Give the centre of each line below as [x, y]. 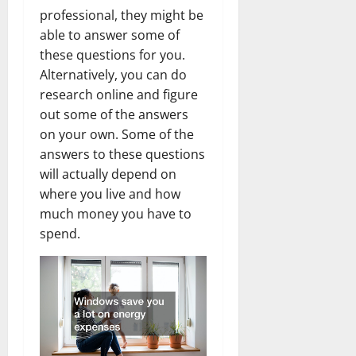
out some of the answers [114, 114]
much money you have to [116, 213]
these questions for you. [112, 54]
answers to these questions [122, 154]
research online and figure [119, 94]
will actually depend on [108, 174]
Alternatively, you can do [113, 74]
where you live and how [110, 193]
